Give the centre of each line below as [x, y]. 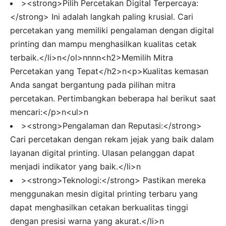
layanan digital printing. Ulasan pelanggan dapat [102, 153]
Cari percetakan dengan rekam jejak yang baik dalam [112, 139]
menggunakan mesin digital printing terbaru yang [104, 193]
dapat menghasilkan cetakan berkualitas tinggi [99, 207]
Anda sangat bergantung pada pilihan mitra [93, 84]
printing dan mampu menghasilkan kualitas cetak [103, 44]
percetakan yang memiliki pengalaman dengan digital [112, 30]
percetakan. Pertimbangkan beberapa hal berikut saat [113, 98]
